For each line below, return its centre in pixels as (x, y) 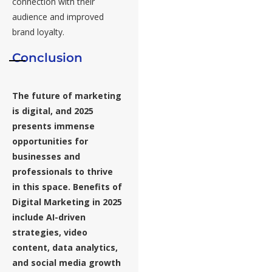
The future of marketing (67, 96)
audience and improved (58, 17)
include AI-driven (49, 217)
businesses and (46, 157)
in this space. (42, 187)
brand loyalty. (38, 32)
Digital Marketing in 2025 (67, 202)
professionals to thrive (63, 172)
